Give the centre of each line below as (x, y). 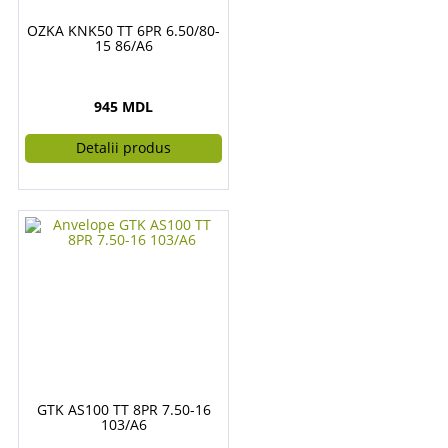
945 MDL (123, 106)
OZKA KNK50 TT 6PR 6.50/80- (123, 30)
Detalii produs (123, 147)
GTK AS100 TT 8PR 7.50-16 (123, 409)
